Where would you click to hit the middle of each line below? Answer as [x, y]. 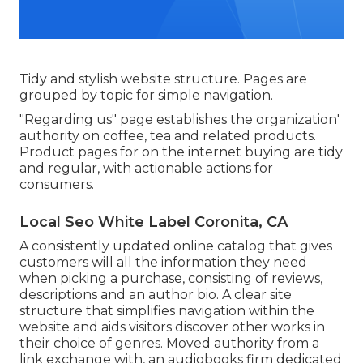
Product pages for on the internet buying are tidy [181, 152]
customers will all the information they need [163, 263]
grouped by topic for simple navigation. [146, 96]
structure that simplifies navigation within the [167, 311]
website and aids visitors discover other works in [172, 327]
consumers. [57, 185]
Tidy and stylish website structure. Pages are [163, 79]
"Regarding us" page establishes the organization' [179, 120]
